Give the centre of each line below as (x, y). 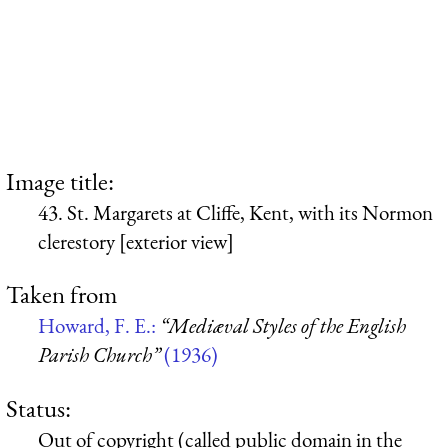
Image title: (60, 180)
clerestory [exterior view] (136, 241)
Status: (38, 407)
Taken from (61, 294)
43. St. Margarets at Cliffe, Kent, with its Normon (235, 212)
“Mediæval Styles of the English (283, 326)
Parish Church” (99, 355)
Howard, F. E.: (99, 326)
